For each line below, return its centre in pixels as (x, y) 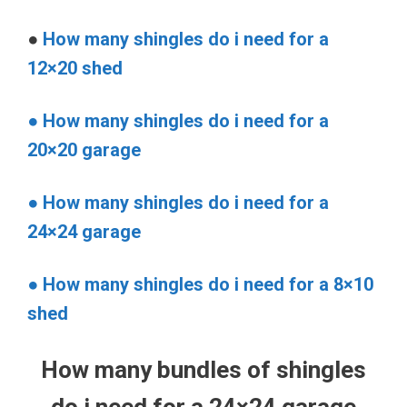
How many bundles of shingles (203, 369)
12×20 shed (75, 68)
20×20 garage (84, 149)
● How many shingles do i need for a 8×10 (200, 284)
